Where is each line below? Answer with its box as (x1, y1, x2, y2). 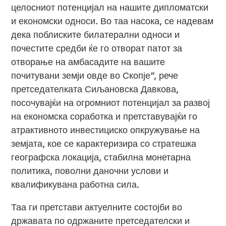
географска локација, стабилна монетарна (11, 152, 191, 163)
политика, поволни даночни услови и (11, 165, 169, 177)
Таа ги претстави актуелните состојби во (11, 202, 183, 213)
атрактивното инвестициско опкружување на (11, 125, 200, 136)
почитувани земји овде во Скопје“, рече (11, 70, 179, 81)
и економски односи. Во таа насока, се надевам (11, 16, 214, 27)
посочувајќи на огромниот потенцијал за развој (11, 97, 210, 108)
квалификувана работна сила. (11, 179, 140, 190)
